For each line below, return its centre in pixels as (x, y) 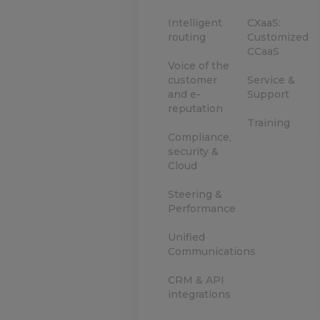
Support (268, 94)
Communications (212, 251)
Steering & (195, 194)
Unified (187, 237)
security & (194, 151)
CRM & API (196, 280)
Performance (202, 209)
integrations (200, 294)
